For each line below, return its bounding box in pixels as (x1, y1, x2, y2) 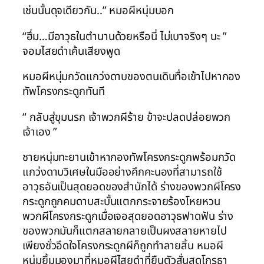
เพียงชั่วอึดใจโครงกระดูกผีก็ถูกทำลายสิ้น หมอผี (22, 237, 223, 255)
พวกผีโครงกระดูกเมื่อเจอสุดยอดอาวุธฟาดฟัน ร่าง (22, 208, 234, 225)
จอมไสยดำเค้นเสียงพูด (22, 42, 120, 60)
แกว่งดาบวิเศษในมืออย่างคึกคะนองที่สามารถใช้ (22, 164, 222, 181)
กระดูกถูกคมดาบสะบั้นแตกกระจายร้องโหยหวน (22, 193, 220, 210)
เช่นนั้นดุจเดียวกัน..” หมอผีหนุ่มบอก (22, 2, 174, 19)
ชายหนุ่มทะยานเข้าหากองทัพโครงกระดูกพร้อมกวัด (22, 149, 236, 166)
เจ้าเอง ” (22, 123, 58, 140)
